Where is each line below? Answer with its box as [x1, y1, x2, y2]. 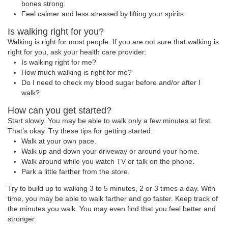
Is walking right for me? [21, 58, 97, 66]
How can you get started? [8, 105, 111, 116]
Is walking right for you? [8, 26, 104, 37]
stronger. [8, 215, 36, 223]
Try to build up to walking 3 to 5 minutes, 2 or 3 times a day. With [8, 185, 215, 193]
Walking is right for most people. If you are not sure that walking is [8, 38, 219, 46]
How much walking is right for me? [21, 68, 132, 76]
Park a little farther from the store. [21, 167, 130, 176]
